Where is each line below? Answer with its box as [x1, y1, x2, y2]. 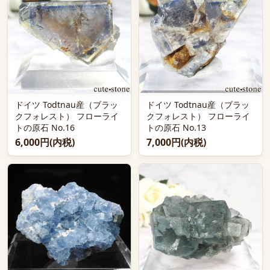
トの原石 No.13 [146, 122, 206, 133]
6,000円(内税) [15, 136, 75, 149]
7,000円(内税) [146, 136, 206, 149]
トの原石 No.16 [15, 122, 75, 133]
